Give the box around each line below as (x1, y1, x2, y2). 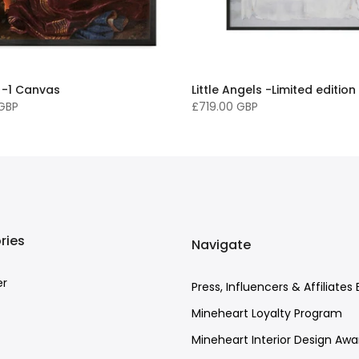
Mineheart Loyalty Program (192, 305, 342, 321)
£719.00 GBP (192, 98, 258, 115)
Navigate (192, 235, 251, 254)
